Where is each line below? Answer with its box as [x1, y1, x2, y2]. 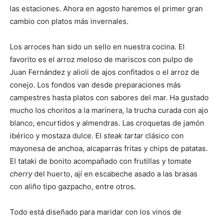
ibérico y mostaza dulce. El [10, 131, 104, 140]
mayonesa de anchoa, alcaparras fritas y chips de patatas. [10, 144, 208, 153]
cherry [10, 169, 32, 178]
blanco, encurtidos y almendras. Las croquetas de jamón [10, 118, 204, 128]
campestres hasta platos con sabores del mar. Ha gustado [10, 93, 209, 102]
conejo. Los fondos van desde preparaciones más [10, 80, 181, 89]
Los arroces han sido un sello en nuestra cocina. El [10, 42, 185, 51]
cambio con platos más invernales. [10, 17, 129, 26]
